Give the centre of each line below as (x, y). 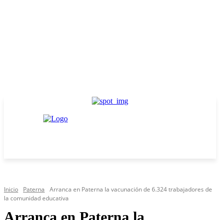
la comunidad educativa (36, 198)
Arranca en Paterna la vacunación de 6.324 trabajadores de (131, 189)
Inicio (11, 189)
